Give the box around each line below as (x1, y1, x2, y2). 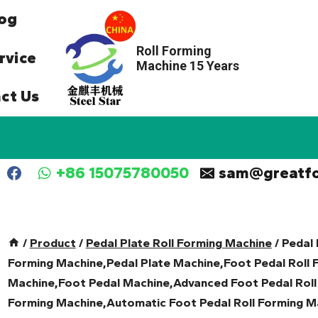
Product (29, 236, 76, 250)
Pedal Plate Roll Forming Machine (85, 236, 272, 250)
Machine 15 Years (136, 57, 239, 73)
